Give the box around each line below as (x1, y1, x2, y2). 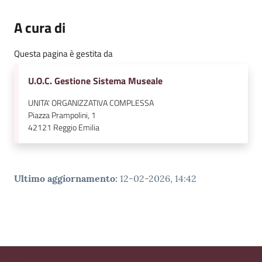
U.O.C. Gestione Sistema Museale (28, 74, 163, 88)
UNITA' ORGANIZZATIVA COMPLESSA (28, 96, 154, 110)
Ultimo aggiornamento (14, 173, 115, 185)
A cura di (14, 17, 65, 39)
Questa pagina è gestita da (14, 47, 113, 61)
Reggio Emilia (53, 121, 99, 135)
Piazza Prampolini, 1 (28, 109, 96, 122)
